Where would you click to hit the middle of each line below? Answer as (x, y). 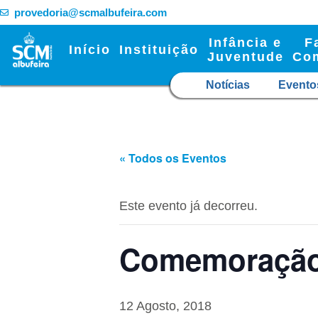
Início (89, 49)
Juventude (245, 56)
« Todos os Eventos (173, 158)
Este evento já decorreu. (188, 205)
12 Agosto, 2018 (165, 306)
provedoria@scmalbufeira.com (91, 12)
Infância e (246, 42)
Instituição (159, 49)
